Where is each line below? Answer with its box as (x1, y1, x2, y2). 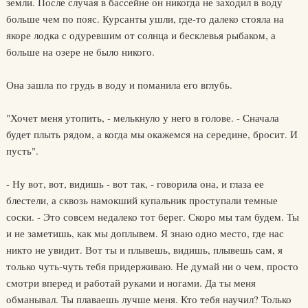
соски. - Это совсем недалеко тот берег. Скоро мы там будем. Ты (5, 210, 299, 223)
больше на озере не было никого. (5, 45, 155, 58)
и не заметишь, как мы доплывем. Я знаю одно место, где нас (5, 226, 284, 240)
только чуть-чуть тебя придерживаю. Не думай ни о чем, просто (5, 259, 298, 273)
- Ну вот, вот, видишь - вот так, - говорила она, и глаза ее (5, 177, 264, 190)
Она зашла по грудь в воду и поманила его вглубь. (5, 78, 232, 91)
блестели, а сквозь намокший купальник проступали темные (5, 193, 278, 207)
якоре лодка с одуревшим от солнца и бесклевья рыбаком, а (5, 28, 276, 42)
